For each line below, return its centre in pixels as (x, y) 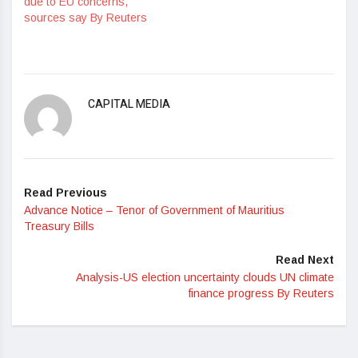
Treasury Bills (59, 226)
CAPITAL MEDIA (129, 104)
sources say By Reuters (86, 17)
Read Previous (66, 192)
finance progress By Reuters (261, 293)
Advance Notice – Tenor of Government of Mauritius (154, 210)
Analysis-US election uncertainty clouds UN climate (205, 277)
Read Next (305, 259)
